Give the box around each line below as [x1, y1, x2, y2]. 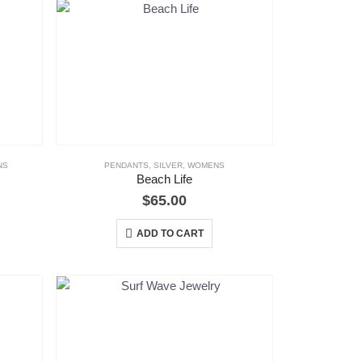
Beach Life [136, 173, 192, 186]
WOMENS [187, 161, 225, 170]
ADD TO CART [136, 228, 204, 240]
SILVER [153, 161, 183, 170]
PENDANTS [103, 161, 149, 170]
